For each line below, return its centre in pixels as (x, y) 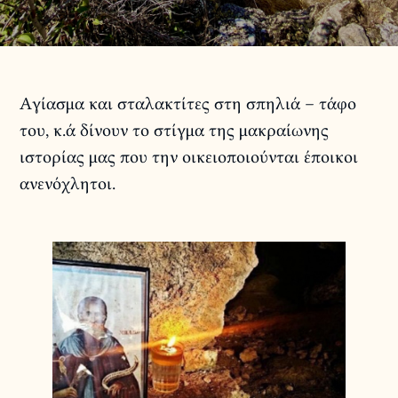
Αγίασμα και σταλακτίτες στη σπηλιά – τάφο (188, 103)
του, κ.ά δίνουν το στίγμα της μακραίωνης (175, 130)
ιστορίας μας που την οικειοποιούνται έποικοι (189, 157)
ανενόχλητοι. (68, 183)
